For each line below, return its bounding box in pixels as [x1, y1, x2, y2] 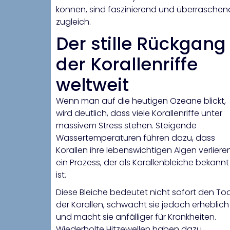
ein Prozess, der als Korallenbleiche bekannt [56, 157, 229, 169]
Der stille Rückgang [56, 31, 226, 56]
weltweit [56, 72, 129, 98]
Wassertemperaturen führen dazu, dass [56, 132, 215, 144]
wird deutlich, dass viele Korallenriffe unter [56, 107, 222, 120]
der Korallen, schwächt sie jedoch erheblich [56, 199, 229, 211]
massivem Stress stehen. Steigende [56, 120, 197, 132]
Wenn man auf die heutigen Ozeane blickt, [56, 95, 226, 107]
